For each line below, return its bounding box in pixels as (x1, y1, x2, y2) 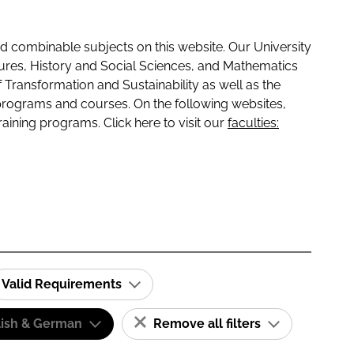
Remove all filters (150, 316, 264, 331)
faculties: (228, 115, 279, 130)
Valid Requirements (2, 277, 125, 292)
